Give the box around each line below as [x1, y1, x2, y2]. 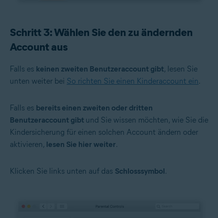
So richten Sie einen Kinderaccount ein [67, 76, 199, 86]
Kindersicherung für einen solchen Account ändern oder [10, 127, 198, 137]
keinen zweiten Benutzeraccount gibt [36, 64, 164, 73]
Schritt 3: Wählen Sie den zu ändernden [10, 25, 193, 39]
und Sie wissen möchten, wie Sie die [86, 115, 208, 125]
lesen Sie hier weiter [46, 139, 116, 149]
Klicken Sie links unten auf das [10, 166, 115, 176]
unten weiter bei [10, 76, 67, 86]
